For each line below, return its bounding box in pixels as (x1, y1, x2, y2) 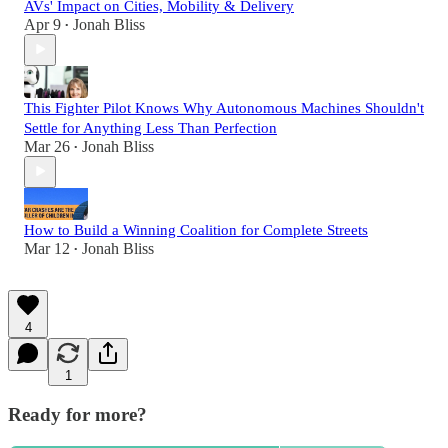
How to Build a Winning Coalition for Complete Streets (24, 221, 368, 238)
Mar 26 (24, 137, 70, 155)
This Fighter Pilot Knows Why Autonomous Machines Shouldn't (24, 99, 424, 116)
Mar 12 (24, 239, 70, 257)
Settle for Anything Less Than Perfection (24, 119, 277, 136)
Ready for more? (8, 404, 147, 426)
